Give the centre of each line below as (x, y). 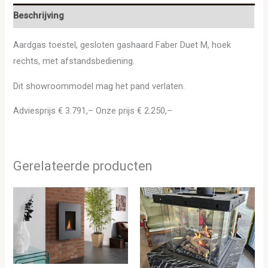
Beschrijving (39, 16)
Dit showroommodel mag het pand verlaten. (99, 86)
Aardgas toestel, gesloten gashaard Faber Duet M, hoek (122, 45)
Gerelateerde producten (83, 166)
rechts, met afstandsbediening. (74, 61)
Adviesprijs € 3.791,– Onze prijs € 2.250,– (93, 111)
